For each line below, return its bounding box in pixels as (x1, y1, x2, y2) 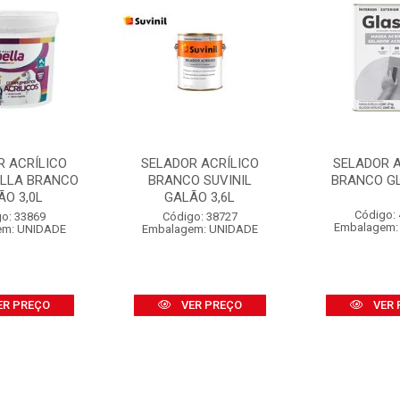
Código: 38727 (162, 210, 237, 223)
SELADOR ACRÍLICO (140, 155, 259, 171)
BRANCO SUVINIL (147, 172, 252, 188)
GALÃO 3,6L (164, 189, 236, 205)
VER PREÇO (178, 298, 242, 312)
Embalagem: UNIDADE (141, 222, 258, 236)
